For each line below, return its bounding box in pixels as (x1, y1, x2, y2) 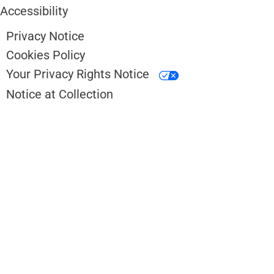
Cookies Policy (6, 48, 85, 63)
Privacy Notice (6, 29, 84, 44)
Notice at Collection (6, 86, 113, 102)
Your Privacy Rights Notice (6, 67, 152, 82)
